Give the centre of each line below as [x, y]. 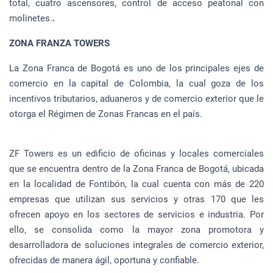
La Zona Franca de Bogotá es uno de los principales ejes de [136, 68]
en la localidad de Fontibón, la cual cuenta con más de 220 [136, 184]
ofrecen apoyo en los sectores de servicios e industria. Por [136, 214]
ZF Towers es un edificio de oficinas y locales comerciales [136, 153]
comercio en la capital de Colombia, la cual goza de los [136, 83]
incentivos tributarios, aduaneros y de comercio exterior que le [136, 98]
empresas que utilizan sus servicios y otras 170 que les [136, 199]
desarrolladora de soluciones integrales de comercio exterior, [136, 245]
